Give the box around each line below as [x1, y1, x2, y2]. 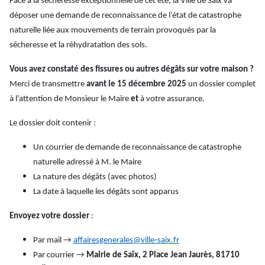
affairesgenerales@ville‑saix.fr [73, 236, 179, 245]
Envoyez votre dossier [9, 212, 89, 221]
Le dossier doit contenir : [9, 119, 96, 128]
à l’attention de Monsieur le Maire [9, 95, 131, 104]
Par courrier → [33, 251, 86, 260]
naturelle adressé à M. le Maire [33, 158, 141, 167]
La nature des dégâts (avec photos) [33, 173, 157, 182]
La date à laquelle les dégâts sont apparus [33, 188, 179, 197]
